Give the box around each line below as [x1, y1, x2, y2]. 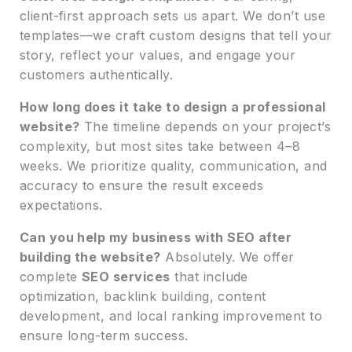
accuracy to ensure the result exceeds [19, 177, 264, 193]
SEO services [81, 268, 170, 284]
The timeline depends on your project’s [79, 118, 332, 134]
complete [19, 268, 82, 284]
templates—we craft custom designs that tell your [19, 27, 332, 43]
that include [170, 268, 248, 284]
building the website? [19, 248, 161, 265]
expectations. [19, 196, 103, 213]
